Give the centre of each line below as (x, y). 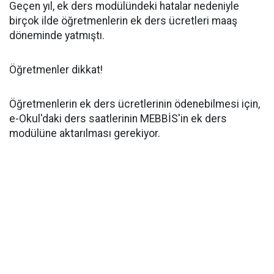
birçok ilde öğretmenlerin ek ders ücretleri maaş (123, 21)
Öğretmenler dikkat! (56, 70)
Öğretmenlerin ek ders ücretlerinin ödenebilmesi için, (135, 104)
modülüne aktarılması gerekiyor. (85, 133)
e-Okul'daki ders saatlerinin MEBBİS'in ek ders (118, 119)
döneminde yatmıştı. (57, 35)
